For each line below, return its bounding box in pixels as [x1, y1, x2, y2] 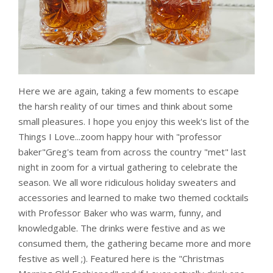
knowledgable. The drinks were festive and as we [18, 221, 225, 234]
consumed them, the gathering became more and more [18, 236, 251, 249]
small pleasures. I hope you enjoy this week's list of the [18, 115, 249, 127]
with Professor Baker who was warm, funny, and [18, 206, 221, 219]
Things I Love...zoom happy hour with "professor [18, 130, 222, 143]
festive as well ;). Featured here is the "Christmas [18, 252, 224, 264]
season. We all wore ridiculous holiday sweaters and [18, 175, 236, 188]
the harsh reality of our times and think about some [18, 99, 233, 112]
